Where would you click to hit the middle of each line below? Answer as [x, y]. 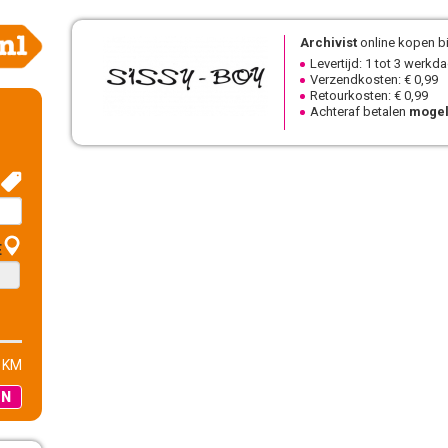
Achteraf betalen [359, 111]
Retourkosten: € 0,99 [368, 95]
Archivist [328, 42]
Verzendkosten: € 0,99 [373, 79]
